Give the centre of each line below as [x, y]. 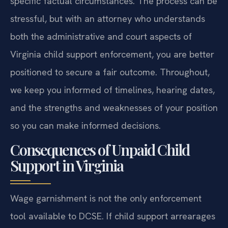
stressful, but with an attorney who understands [108, 19]
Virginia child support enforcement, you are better [112, 54]
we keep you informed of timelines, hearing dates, [112, 90]
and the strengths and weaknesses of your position [114, 108]
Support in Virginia [67, 165]
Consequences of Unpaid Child [100, 149]
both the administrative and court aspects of [101, 37]
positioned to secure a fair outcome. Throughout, [110, 72]
